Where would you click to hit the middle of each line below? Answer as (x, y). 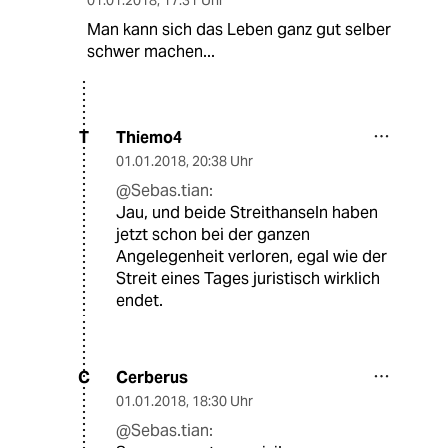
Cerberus (152, 377)
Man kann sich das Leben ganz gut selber (238, 29)
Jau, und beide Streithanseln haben (247, 212)
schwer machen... (150, 51)
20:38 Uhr (222, 160)
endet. (139, 300)
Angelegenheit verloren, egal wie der (251, 256)
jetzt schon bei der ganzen (213, 234)
